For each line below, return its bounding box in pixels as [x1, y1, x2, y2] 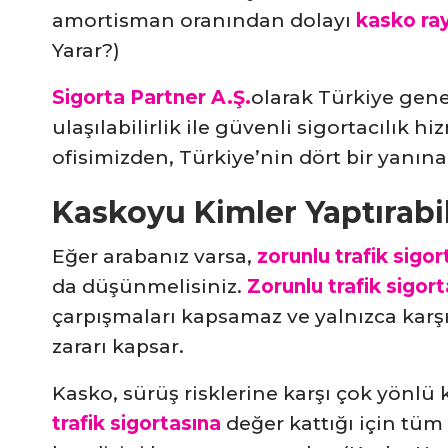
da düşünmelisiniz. [52, 275, 247, 299]
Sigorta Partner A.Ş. [52, 86, 251, 110]
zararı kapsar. [52, 335, 184, 359]
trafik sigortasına [52, 412, 221, 436]
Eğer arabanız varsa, [52, 245, 257, 269]
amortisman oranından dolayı [52, 9, 356, 33]
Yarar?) [52, 39, 120, 63]
